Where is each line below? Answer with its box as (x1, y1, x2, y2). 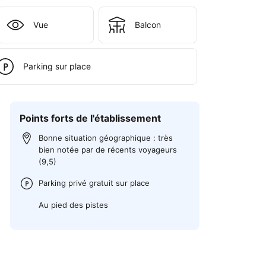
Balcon (134, 20, 161, 30)
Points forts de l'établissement (20, 112, 161, 124)
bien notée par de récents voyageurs (39, 144, 178, 154)
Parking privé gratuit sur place (39, 178, 150, 188)
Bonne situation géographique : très (39, 132, 173, 142)
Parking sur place (23, 61, 91, 71)
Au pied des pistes (39, 200, 109, 210)
